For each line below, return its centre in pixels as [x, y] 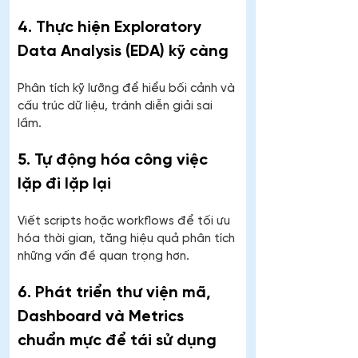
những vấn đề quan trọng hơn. [103, 257]
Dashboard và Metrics [103, 317]
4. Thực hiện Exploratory [111, 28]
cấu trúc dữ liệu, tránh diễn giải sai [117, 107]
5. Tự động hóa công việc [115, 161]
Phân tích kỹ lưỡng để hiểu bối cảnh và [128, 89]
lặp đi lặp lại [64, 185]
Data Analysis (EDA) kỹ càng [123, 52]
